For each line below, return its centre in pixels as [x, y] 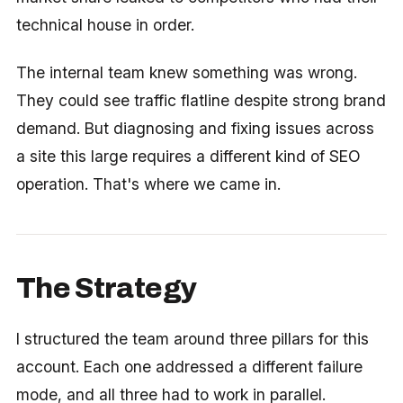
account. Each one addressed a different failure [189, 366]
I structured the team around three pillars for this [192, 338]
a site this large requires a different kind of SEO [188, 156]
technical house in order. [105, 24]
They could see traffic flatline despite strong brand [201, 100]
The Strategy [106, 288]
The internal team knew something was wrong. [186, 72]
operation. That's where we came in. [148, 184]
